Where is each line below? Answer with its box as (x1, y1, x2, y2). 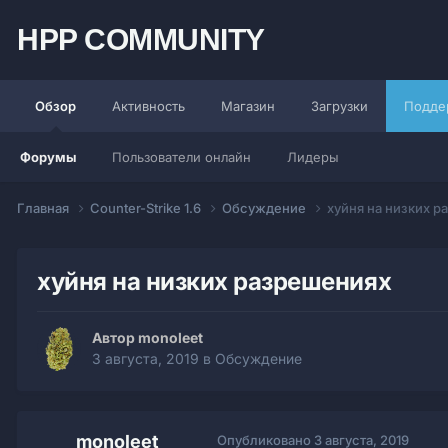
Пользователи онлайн (112, 149, 251, 165)
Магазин (221, 98, 275, 114)
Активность (112, 98, 185, 114)
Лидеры (287, 149, 339, 165)
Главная (17, 199, 72, 216)
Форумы (20, 149, 76, 165)
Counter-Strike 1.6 (90, 199, 204, 216)
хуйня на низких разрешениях (37, 266, 392, 296)
